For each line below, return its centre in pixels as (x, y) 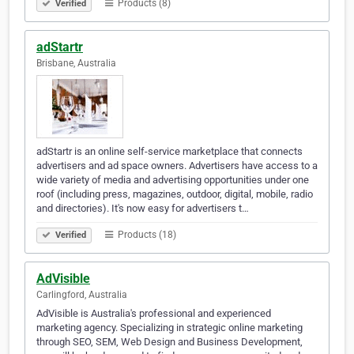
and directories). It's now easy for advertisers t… (143, 209)
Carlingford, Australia (82, 295)
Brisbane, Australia (76, 64)
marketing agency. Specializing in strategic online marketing (169, 328)
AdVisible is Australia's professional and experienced (154, 314)
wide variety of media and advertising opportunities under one (173, 180)
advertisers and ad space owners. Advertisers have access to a (177, 166)
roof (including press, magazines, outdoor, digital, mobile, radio (175, 194)
